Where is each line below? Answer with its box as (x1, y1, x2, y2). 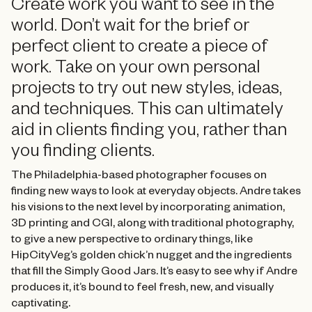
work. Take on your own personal (11, 59, 260, 80)
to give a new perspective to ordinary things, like (11, 234, 253, 247)
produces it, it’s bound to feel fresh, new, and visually (11, 282, 274, 295)
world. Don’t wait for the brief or (11, 17, 249, 38)
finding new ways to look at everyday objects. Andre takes (11, 186, 301, 199)
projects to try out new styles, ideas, (11, 80, 282, 101)
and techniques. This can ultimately (11, 101, 283, 122)
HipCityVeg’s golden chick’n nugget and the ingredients (11, 250, 292, 263)
